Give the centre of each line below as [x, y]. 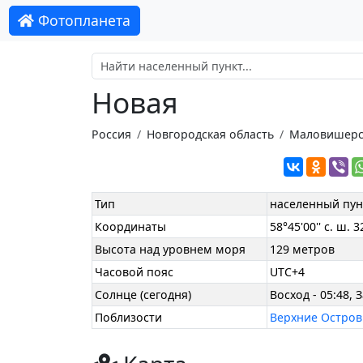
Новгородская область [210, 134]
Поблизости [129, 318]
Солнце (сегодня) [143, 295]
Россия [111, 134]
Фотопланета [83, 21]
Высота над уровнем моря [171, 250]
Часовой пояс [135, 272]
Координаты [131, 227]
